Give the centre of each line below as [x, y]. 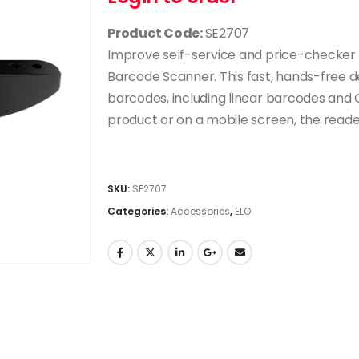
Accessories [200, 212]
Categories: [139, 212]
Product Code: [156, 33]
